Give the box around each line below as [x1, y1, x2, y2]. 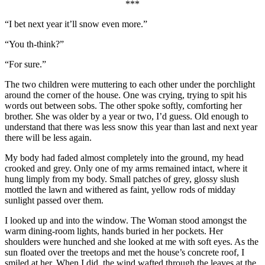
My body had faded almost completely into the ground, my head [5, 152, 244, 163]
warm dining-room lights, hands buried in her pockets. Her [5, 225, 223, 236]
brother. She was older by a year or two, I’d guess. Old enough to [5, 111, 248, 121]
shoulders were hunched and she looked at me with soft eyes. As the [5, 236, 258, 247]
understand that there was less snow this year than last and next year [5, 121, 257, 132]
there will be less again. [5, 132, 92, 143]
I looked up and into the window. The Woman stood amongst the [5, 215, 247, 225]
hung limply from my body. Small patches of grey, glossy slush [5, 173, 239, 184]
